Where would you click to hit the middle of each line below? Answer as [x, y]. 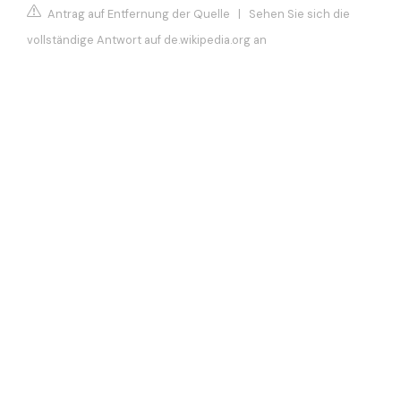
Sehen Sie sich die [299, 13]
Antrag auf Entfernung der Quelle [137, 13]
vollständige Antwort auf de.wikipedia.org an [147, 39]
